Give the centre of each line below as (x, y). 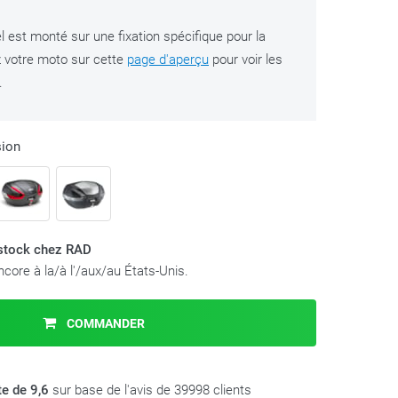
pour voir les (246, 60)
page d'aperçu (168, 60)
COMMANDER (104, 323)
